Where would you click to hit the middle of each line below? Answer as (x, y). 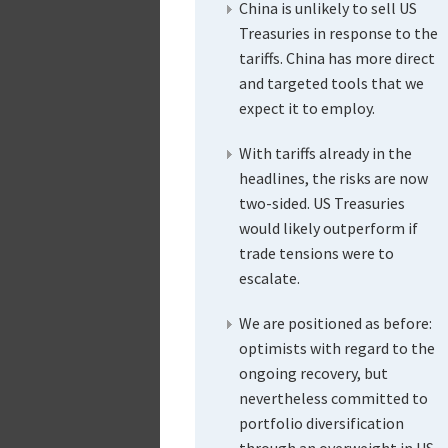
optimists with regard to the (336, 347)
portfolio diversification (321, 422)
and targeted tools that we (331, 82)
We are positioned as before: (335, 322)
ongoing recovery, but (313, 372)
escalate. (269, 277)
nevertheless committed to (333, 397)
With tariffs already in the (325, 152)
